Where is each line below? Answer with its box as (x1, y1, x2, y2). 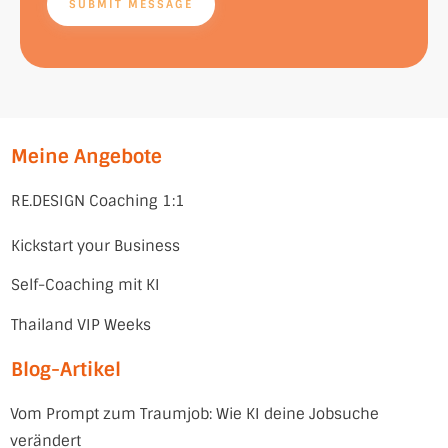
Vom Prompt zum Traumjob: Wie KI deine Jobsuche (10, 404, 379, 424)
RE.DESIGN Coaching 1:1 (11, 191, 185, 211)
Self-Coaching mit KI (11, 275, 160, 295)
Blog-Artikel (11, 357, 121, 382)
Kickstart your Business (11, 236, 184, 256)
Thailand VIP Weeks (11, 315, 151, 335)
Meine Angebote (11, 144, 167, 169)
